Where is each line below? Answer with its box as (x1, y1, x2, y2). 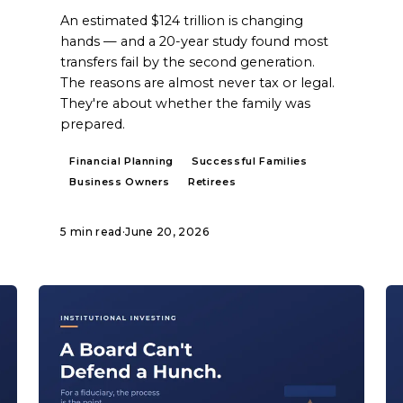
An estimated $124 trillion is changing (60, 12, 304, 29)
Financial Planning (69, 154, 175, 167)
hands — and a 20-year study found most (60, 32, 329, 49)
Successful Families (192, 154, 308, 167)
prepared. (60, 115, 126, 132)
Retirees (188, 175, 237, 188)
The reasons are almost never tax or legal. (60, 74, 336, 91)
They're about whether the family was (60, 94, 311, 112)
